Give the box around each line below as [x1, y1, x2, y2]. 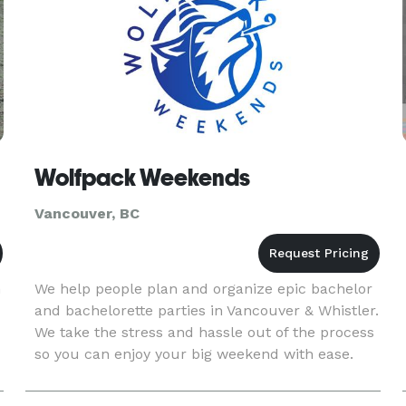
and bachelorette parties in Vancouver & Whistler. [34, 302, 379, 319]
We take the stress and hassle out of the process [34, 324, 374, 341]
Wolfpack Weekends [34, 164, 250, 191]
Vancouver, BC [34, 205, 140, 222]
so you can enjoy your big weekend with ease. [34, 345, 353, 362]
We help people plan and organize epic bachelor [34, 280, 372, 297]
